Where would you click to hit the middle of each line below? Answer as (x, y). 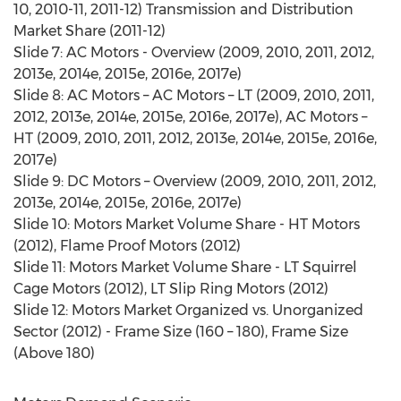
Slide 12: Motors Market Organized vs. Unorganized (188, 310)
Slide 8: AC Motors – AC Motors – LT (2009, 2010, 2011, (194, 95)
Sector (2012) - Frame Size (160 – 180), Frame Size (181, 332)
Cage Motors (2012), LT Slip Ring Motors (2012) (171, 289)
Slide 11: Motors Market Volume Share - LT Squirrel (185, 267)
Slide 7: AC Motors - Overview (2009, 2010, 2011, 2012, (194, 52)
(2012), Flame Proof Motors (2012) (127, 246)
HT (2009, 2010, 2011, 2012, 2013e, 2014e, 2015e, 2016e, (195, 138)
